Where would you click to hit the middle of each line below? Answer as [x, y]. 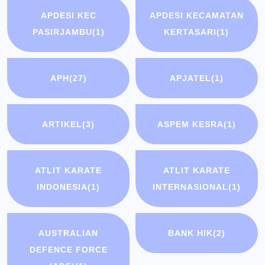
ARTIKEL [62, 125]
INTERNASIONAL [190, 187]
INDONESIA [62, 187]
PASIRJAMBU [62, 32]
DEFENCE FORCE [68, 250]
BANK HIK [190, 233]
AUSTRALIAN [69, 233]
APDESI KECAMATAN [196, 16]
